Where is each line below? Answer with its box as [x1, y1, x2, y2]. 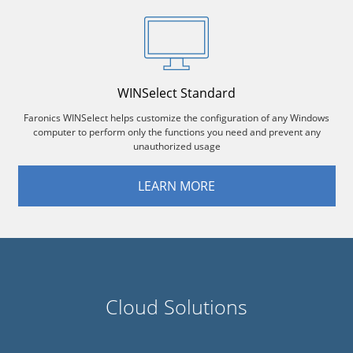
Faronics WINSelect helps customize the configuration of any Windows [24, 111, 329, 124]
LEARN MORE [138, 177, 215, 195]
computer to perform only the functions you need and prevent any [32, 125, 321, 139]
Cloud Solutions [106, 293, 247, 320]
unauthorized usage [132, 139, 221, 153]
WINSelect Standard [117, 84, 236, 102]
